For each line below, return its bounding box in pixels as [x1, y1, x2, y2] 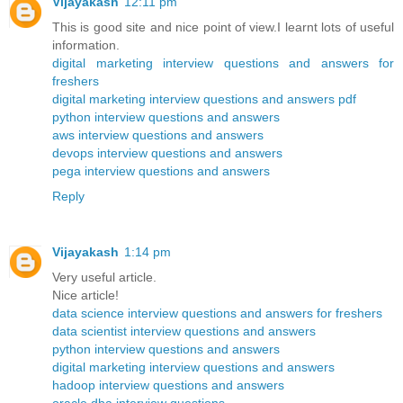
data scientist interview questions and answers [52, 324, 316, 339]
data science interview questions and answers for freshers [52, 306, 382, 321]
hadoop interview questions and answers [52, 378, 284, 393]
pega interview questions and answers [52, 164, 270, 179]
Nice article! [52, 288, 119, 303]
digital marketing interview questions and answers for [52, 56, 394, 71]
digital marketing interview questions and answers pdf [52, 92, 356, 107]
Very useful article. [52, 270, 157, 285]
